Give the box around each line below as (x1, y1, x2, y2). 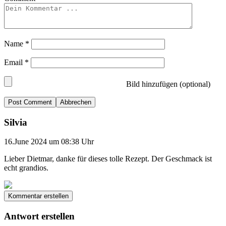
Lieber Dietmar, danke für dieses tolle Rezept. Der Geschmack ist (4, 154, 212, 163)
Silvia (4, 117, 27, 128)
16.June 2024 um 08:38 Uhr (4, 137, 94, 146)
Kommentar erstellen (8, 192, 69, 200)
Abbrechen (60, 98, 91, 106)
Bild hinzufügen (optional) (124, 79, 210, 88)
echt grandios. (4, 163, 48, 173)
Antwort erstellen (4, 211, 75, 222)
